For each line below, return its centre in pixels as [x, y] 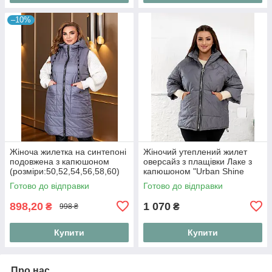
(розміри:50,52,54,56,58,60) [65, 171]
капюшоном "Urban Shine [194, 171]
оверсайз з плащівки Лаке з [198, 161]
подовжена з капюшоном [59, 161]
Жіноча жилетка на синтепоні [68, 151]
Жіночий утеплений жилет [195, 151]
